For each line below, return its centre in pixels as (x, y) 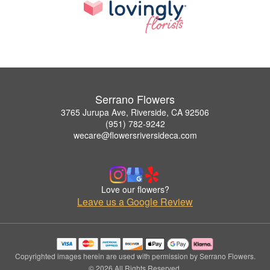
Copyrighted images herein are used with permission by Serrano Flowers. (135, 256)
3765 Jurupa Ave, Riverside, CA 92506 (135, 112)
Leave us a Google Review (135, 202)
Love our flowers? (135, 190)
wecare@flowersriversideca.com (135, 135)
